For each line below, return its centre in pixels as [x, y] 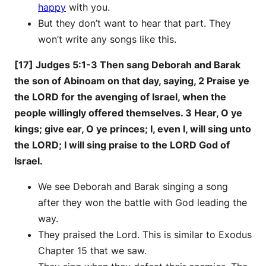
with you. [88, 7]
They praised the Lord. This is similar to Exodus [145, 235]
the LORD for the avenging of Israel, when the [120, 97]
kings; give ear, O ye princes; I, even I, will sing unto [133, 129]
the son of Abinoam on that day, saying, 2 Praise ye [132, 81]
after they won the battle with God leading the [142, 203]
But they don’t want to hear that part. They [134, 23]
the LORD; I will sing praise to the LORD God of [122, 145]
